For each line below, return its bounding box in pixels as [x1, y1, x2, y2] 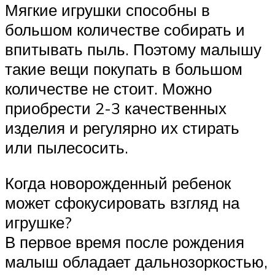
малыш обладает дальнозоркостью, [5, 251, 268, 271]
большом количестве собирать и [5, 20, 245, 40]
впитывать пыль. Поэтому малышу [5, 39, 261, 60]
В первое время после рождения [5, 231, 244, 252]
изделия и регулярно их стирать [5, 118, 239, 138]
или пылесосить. [5, 137, 128, 158]
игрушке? [5, 212, 72, 232]
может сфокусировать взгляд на [5, 192, 239, 212]
